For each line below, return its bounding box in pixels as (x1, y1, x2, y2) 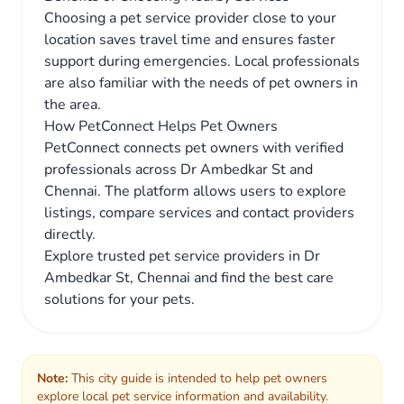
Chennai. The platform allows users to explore (44, 181, 346, 201)
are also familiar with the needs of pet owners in (44, 73, 358, 93)
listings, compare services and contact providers (44, 203, 354, 223)
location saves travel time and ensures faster (44, 30, 335, 50)
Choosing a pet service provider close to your (44, 8, 336, 28)
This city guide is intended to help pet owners (68, 370, 327, 387)
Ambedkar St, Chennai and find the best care (44, 268, 334, 288)
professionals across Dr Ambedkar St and (44, 160, 313, 179)
